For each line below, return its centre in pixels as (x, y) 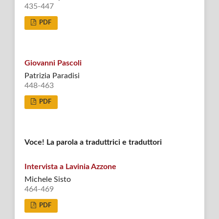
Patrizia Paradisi (52, 76)
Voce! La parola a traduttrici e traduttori (93, 142)
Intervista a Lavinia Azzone (70, 166)
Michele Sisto (47, 179)
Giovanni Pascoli (53, 63)
